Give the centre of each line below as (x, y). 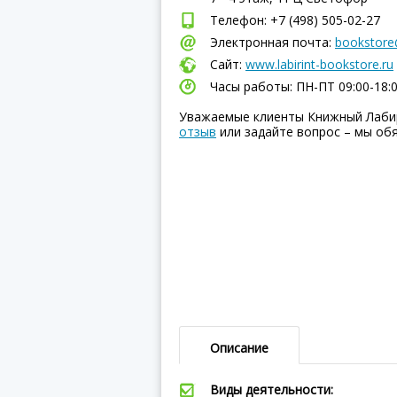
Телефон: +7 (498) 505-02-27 (295, 20)
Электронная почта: (272, 42)
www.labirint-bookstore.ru (319, 64)
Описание (239, 348)
